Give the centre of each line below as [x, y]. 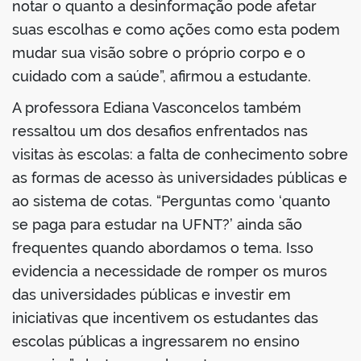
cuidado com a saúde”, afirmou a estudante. [162, 77]
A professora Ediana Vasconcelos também [157, 108]
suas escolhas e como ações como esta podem [176, 30]
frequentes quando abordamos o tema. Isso [163, 248]
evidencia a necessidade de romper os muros [170, 272]
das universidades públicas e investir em [151, 295]
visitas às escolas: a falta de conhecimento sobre [180, 155]
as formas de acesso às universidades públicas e [180, 178]
